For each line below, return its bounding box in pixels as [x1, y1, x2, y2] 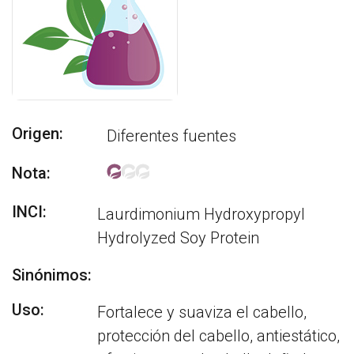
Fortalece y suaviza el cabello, [97, 303, 307, 322]
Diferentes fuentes [107, 126, 236, 145]
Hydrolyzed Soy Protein [97, 228, 260, 247]
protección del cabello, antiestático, [97, 326, 341, 345]
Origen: [12, 124, 63, 143]
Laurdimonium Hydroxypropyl [97, 205, 306, 224]
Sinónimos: [12, 265, 92, 284]
